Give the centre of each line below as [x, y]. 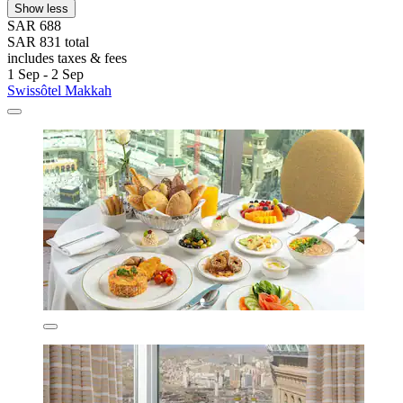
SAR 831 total [48, 41]
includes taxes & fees [67, 58]
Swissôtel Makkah [59, 90]
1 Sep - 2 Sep [45, 74]
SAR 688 [34, 25]
